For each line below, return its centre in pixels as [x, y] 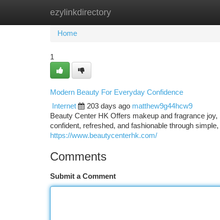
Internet [64, 106]
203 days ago [109, 106]
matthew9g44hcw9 [162, 106]
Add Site [183, 12]
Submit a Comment [83, 176]
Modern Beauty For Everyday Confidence [117, 92]
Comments [78, 156]
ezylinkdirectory [81, 12]
